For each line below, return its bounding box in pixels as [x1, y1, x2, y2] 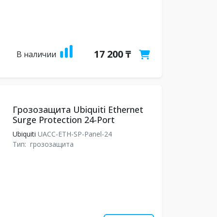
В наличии [16, 49, 56, 60]
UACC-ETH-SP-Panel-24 [35, 129, 114, 139]
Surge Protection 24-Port [12, 114, 115, 125]
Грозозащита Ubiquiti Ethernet [12, 104, 143, 115]
